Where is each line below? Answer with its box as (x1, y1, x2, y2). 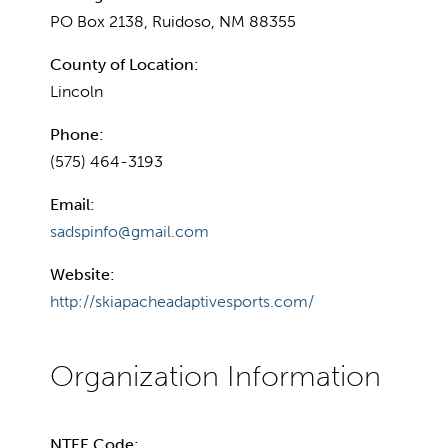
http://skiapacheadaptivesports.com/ (50, 291, 314, 311)
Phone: (50, 124, 104, 144)
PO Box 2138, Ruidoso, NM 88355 (50, 11, 296, 31)
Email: (50, 194, 95, 214)
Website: (50, 264, 115, 284)
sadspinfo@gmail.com (50, 221, 209, 241)
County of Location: (50, 54, 199, 74)
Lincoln (50, 81, 103, 101)
